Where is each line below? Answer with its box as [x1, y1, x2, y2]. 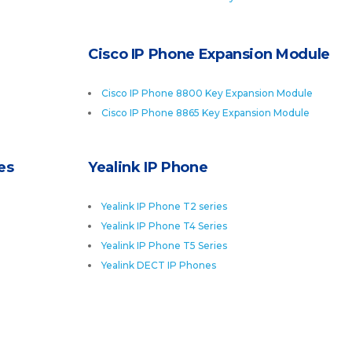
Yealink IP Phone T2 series [101, 200, 227, 212]
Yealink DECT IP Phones [101, 259, 216, 271]
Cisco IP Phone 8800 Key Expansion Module [101, 87, 313, 99]
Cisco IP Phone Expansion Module [88, 46, 330, 63]
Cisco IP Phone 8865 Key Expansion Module [101, 107, 310, 119]
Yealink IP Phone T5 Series [101, 240, 227, 251]
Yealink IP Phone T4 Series [101, 220, 227, 232]
